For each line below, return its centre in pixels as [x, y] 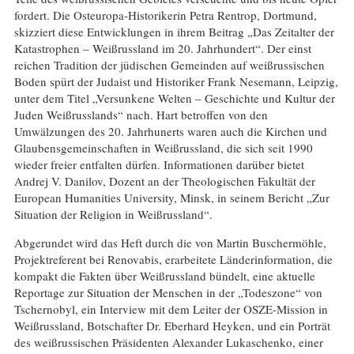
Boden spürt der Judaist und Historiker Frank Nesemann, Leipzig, [176, 81]
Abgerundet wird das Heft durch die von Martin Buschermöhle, [170, 242]
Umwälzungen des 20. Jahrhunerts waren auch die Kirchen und [170, 131]
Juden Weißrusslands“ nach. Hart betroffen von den [141, 114]
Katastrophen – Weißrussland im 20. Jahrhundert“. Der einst [162, 48]
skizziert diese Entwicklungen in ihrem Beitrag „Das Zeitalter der [174, 31]
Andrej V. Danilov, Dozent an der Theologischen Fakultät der [164, 181]
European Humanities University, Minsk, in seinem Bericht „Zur [171, 197]
